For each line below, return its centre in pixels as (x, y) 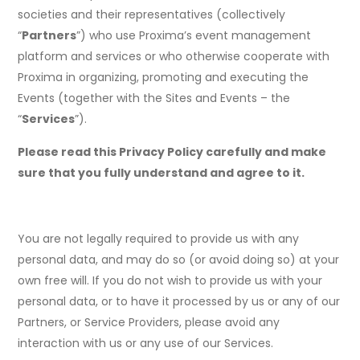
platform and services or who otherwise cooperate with (174, 57)
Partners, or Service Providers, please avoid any (149, 323)
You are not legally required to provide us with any (159, 239)
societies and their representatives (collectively (152, 15)
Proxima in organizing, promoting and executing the (164, 78)
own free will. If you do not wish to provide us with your (170, 281)
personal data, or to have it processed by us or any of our (179, 302)
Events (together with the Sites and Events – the (154, 98)
